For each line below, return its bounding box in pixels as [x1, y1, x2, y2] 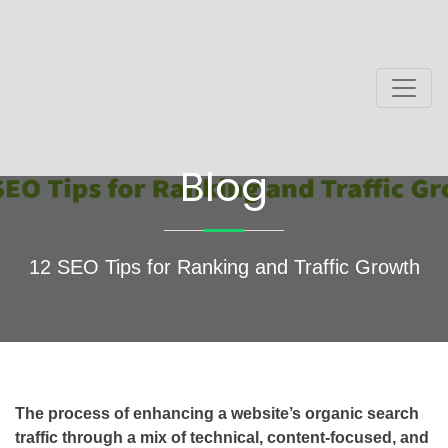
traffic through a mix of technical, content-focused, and [15, 428, 429, 446]
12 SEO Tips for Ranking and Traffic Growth [28, 255, 420, 278]
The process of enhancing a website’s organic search [15, 404, 419, 422]
